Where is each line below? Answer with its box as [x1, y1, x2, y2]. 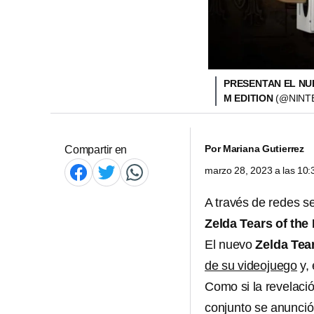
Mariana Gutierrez [222, 143, 305, 154]
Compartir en [64, 144, 128, 156]
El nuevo [205, 238, 252, 252]
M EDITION [224, 93, 276, 104]
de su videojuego [205, 259, 298, 273]
